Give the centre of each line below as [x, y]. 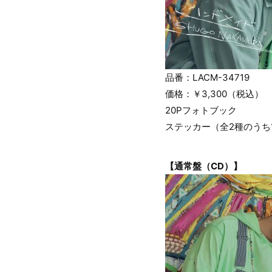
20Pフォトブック [201, 110]
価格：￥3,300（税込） [214, 94]
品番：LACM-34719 [207, 77]
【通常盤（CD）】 [204, 166]
